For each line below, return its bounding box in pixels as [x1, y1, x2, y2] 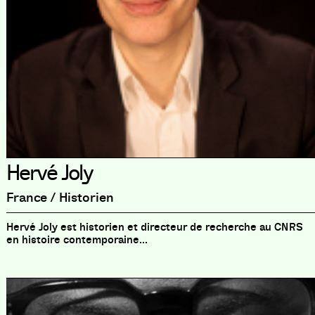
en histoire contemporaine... [6, 232, 148, 247]
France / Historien [6, 188, 114, 206]
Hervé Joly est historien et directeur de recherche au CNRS [6, 219, 303, 234]
